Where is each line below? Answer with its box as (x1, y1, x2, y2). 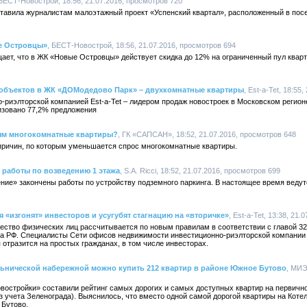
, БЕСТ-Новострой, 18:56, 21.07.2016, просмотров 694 (47, 41, 236, 49)
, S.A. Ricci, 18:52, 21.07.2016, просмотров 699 (120, 167, 280, 175)
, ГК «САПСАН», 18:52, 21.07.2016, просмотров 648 (118, 130, 296, 138)
